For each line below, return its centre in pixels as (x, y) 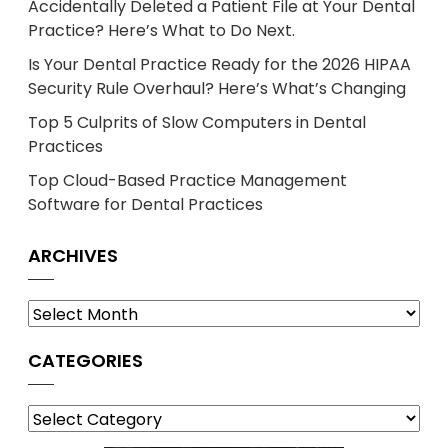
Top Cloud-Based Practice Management (187, 180)
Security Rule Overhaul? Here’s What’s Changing (217, 88)
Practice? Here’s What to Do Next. (161, 30)
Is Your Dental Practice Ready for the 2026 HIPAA (219, 64)
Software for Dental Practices (145, 204)
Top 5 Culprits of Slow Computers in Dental (197, 122)
